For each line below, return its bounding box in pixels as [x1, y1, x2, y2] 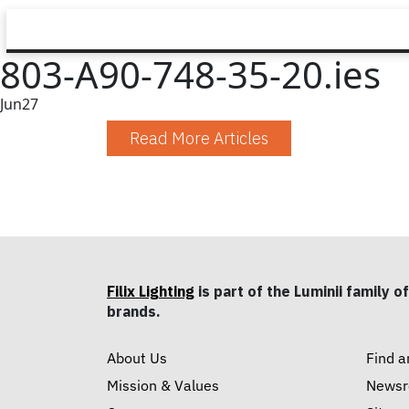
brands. [107, 302, 161, 320]
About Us [107, 349, 167, 368]
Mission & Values [107, 376, 219, 395]
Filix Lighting [107, 282, 194, 300]
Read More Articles [130, 128, 268, 149]
